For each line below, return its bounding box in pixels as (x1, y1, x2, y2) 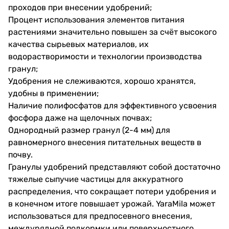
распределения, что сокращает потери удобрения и (8, 186, 216, 196)
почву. (8, 149, 33, 159)
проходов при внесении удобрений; (8, 2, 152, 12)
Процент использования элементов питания (8, 14, 185, 25)
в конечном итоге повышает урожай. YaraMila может (8, 198, 215, 209)
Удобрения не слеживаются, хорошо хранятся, (8, 76, 196, 86)
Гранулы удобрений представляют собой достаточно (8, 162, 220, 172)
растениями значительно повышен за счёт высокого (8, 27, 217, 37)
